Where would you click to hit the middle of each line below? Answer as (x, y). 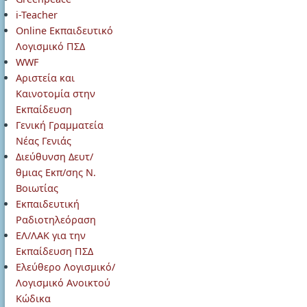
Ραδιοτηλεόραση (56, 220)
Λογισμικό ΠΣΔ (50, 46)
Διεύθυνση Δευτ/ (54, 157)
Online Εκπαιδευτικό (64, 30)
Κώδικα (33, 298)
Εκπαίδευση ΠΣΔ (54, 251)
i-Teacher (37, 15)
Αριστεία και (45, 78)
